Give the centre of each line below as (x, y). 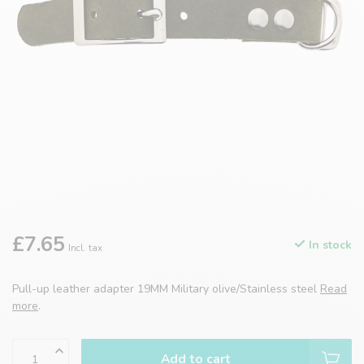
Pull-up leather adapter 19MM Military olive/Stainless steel (166, 289)
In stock (329, 245)
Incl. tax (85, 249)
